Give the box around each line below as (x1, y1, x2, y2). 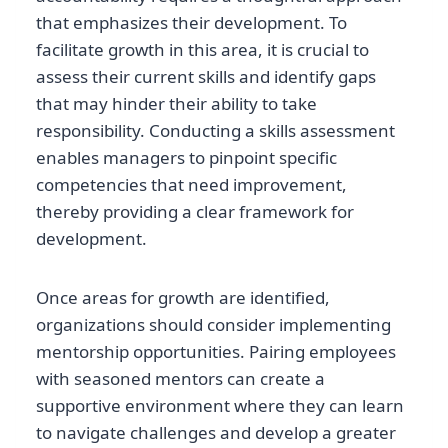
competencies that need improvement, (36, 172, 347, 196)
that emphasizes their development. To (36, 10, 347, 34)
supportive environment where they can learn (36, 393, 404, 417)
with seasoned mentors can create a (36, 366, 325, 390)
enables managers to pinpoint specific (36, 145, 337, 169)
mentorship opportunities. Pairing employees (36, 339, 396, 363)
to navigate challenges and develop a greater (36, 420, 396, 444)
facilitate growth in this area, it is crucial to (36, 37, 369, 61)
